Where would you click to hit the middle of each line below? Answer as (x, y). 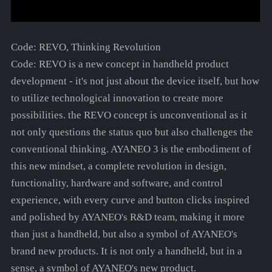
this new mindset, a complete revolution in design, (118, 166)
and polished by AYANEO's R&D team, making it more (127, 217)
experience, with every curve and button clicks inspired (130, 200)
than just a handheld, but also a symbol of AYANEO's (124, 234)
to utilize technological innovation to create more (117, 98)
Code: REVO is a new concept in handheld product (120, 64)
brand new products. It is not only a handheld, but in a (126, 251)
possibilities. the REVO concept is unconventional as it (129, 115)
